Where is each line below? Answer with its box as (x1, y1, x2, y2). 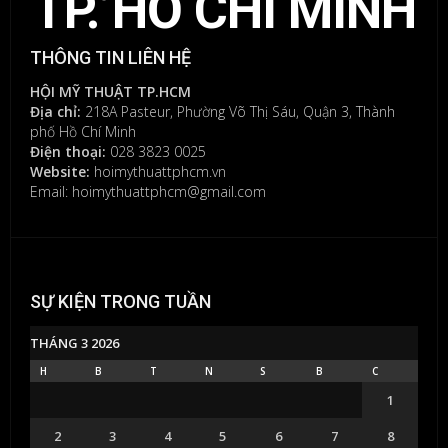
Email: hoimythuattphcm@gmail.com (30, 181, 266, 201)
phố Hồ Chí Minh (30, 121, 136, 141)
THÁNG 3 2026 (30, 333, 119, 352)
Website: (30, 161, 90, 181)
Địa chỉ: (30, 101, 81, 121)
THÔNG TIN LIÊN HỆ (30, 46, 191, 68)
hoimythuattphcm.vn (94, 161, 226, 181)
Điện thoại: (30, 141, 106, 161)
